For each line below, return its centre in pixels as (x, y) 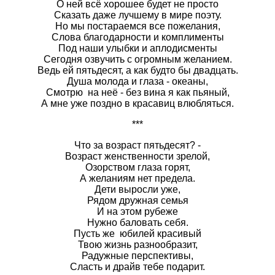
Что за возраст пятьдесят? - (137, 145)
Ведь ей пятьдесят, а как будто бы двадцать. (137, 70)
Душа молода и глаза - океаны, (137, 81)
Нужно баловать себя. (137, 222)
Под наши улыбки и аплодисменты (137, 48)
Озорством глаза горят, (137, 167)
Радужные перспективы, (137, 255)
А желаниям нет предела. (137, 178)
